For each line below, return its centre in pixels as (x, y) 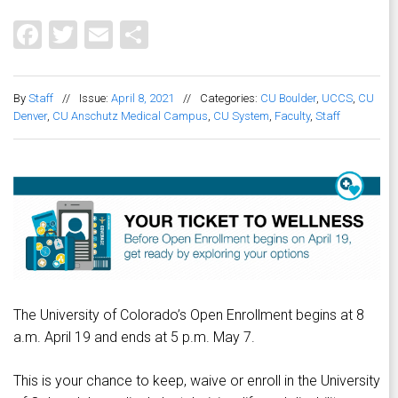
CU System (241, 116)
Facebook (101, 32)
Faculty (292, 116)
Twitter (121, 32)
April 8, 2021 (143, 99)
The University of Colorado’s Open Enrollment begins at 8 (189, 314)
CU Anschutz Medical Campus (130, 116)
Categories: (230, 99)
